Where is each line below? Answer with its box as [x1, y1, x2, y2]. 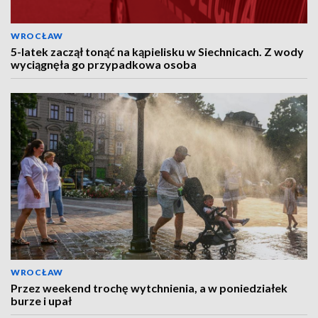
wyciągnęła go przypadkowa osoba [11, 57, 197, 71]
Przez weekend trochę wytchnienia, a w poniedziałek [11, 281, 287, 295]
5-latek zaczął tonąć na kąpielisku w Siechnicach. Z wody [11, 45, 304, 58]
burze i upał [11, 294, 72, 307]
